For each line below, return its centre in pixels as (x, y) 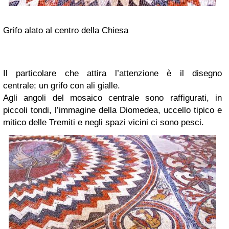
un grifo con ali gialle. (81, 86)
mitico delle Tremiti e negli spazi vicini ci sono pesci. (104, 122)
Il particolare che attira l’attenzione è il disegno (112, 73)
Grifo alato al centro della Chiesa (66, 30)
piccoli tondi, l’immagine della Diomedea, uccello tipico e (112, 110)
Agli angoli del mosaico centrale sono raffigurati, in (112, 98)
